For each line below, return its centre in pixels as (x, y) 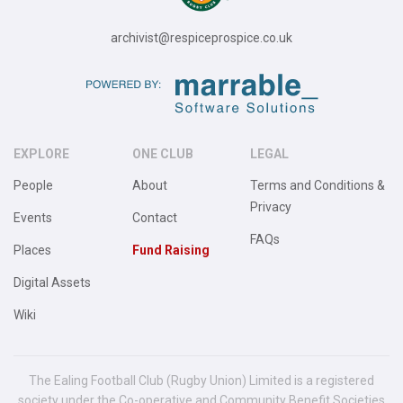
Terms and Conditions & (318, 185)
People (33, 185)
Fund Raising (170, 250)
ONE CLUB (162, 154)
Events (33, 218)
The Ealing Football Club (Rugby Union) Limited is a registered (201, 381)
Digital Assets (52, 282)
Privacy (271, 207)
